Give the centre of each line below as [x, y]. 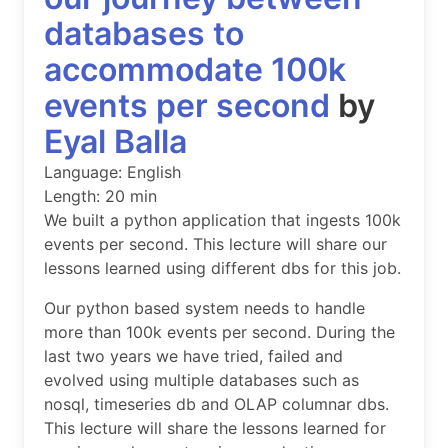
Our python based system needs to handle [204, 308]
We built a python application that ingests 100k [222, 220]
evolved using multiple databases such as [201, 380]
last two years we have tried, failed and [193, 356]
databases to [144, 34]
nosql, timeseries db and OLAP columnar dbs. [216, 404]
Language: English [112, 172]
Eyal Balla [115, 142]
